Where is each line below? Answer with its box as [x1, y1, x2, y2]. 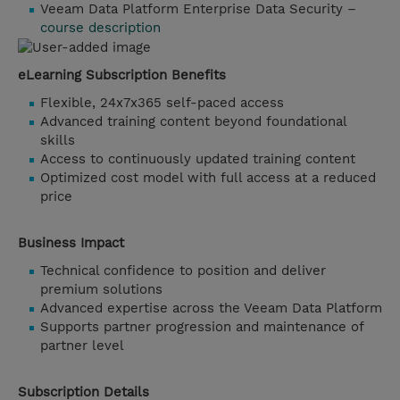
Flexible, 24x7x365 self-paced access [40, 95, 284, 111]
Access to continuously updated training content [40, 151, 355, 167]
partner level [40, 337, 124, 354]
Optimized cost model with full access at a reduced [40, 170, 376, 186]
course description [40, 20, 161, 37]
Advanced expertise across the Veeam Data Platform [40, 300, 382, 316]
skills [40, 132, 75, 148]
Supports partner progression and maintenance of [40, 319, 363, 335]
